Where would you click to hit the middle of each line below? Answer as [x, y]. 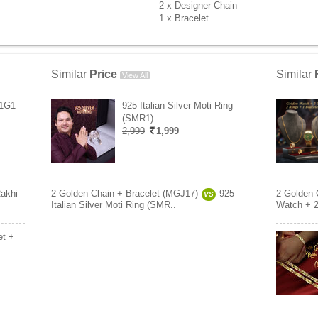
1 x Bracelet [184, 18]
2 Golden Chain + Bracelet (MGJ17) [125, 193]
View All [135, 75]
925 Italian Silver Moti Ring [177, 105]
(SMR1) [138, 118]
